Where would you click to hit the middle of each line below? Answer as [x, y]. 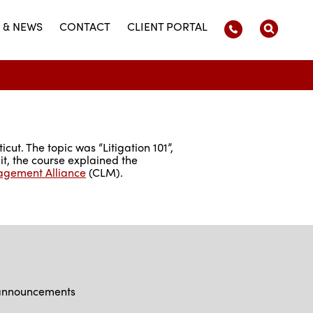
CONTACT [85, 26]
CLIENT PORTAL [167, 26]
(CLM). [106, 173]
